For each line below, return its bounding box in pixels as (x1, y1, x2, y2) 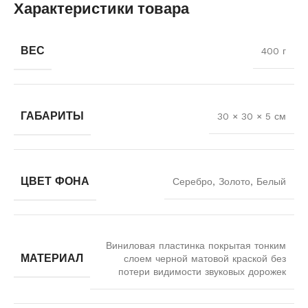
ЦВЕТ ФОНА (21, 175, 89, 188)
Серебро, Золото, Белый (173, 176, 286, 188)
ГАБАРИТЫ (21, 109, 84, 123)
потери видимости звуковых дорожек (118, 266, 286, 278)
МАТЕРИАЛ (21, 252, 83, 265)
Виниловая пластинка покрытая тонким (106, 240, 286, 252)
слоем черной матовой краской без (124, 253, 286, 265)
